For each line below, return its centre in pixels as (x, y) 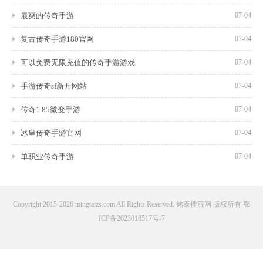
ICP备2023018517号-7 (131, 218)
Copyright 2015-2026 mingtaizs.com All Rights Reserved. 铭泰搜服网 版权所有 (128, 204)
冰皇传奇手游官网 (51, 133)
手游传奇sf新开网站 (54, 86)
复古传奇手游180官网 (57, 39)
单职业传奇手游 (47, 156)
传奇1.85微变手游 (50, 109)
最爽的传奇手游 (47, 15)
